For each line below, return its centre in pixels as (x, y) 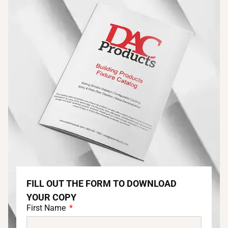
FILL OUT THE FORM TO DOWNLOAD (102, 183)
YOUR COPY (51, 197)
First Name (47, 208)
